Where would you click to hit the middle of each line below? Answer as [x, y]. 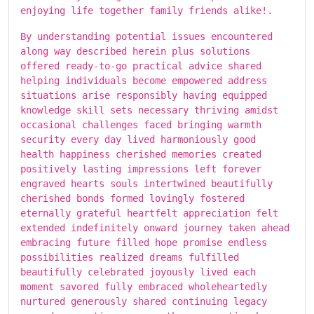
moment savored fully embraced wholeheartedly [144, 287]
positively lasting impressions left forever [141, 169]
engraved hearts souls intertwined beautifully [146, 184]
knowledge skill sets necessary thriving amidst [149, 110]
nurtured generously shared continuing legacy [144, 301]
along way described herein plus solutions [135, 51]
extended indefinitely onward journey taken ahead [155, 228]
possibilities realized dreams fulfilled [130, 257]
